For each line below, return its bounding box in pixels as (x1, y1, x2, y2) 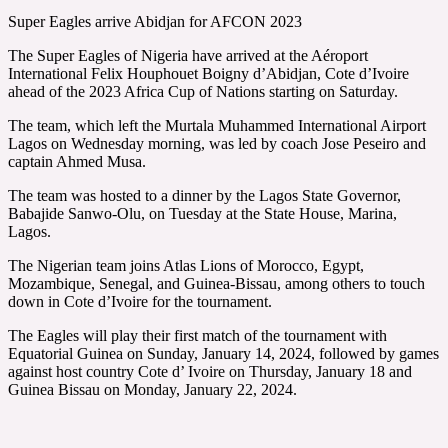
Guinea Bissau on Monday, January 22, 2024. (8, 380, 297, 398)
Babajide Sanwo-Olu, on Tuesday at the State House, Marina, (8, 204, 397, 222)
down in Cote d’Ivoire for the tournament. (8, 292, 272, 310)
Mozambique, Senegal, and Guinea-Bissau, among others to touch (8, 274, 425, 292)
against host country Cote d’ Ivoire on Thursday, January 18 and (8, 362, 412, 380)
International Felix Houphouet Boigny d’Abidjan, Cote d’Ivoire (8, 64, 409, 82)
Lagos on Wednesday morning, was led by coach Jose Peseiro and (8, 134, 426, 152)
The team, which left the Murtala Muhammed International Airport (8, 116, 426, 134)
